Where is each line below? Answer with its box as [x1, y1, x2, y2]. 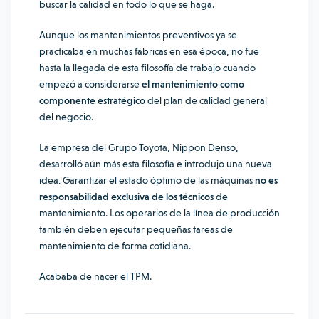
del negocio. [39, 111, 93, 122]
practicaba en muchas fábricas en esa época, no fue [39, 46, 259, 57]
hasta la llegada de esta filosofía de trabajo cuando [39, 62, 256, 73]
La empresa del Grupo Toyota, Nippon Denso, [39, 142, 239, 153]
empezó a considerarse [39, 78, 140, 90]
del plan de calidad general [145, 95, 267, 106]
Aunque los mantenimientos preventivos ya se [39, 29, 237, 41]
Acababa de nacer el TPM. [39, 271, 152, 282]
